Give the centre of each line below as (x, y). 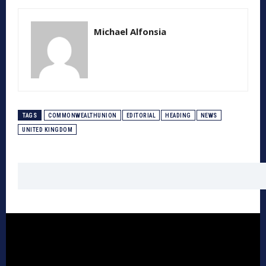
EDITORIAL (141, 116)
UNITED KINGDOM (47, 130)
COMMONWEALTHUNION (83, 116)
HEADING (178, 116)
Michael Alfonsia (130, 32)
